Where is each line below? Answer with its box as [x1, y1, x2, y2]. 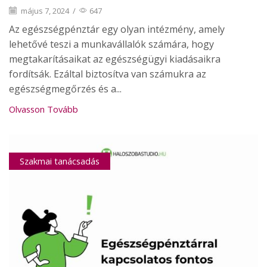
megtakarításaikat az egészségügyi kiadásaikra [9, 52, 221, 66]
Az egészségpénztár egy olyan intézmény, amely [9, 23, 225, 36]
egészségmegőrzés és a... [9, 82, 122, 96]
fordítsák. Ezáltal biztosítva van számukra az [9, 67, 206, 81]
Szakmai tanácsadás [19, 155, 100, 167]
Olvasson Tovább [9, 103, 78, 116]
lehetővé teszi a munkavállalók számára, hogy [9, 38, 214, 51]
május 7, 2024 [19, 5, 69, 17]
